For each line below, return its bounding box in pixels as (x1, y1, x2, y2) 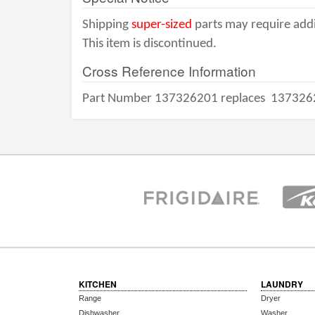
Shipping (82, 18, 131, 32)
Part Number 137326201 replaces (82, 92, 268, 105)
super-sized (131, 18, 192, 32)
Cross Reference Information (82, 61, 256, 80)
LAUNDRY (261, 278, 304, 290)
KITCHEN (79, 278, 117, 290)
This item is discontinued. (82, 37, 217, 51)
